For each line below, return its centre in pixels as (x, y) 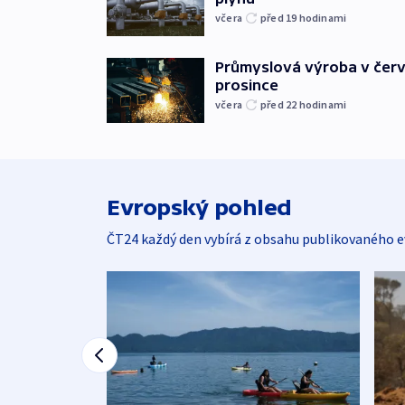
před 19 (280, 18)
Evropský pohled (199, 208)
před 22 (280, 105)
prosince (247, 85)
